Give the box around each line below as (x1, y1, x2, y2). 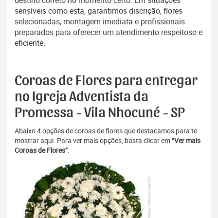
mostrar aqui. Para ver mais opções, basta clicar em (15, 136, 172, 145)
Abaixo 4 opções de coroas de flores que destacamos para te (15, 126, 197, 136)
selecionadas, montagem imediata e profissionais (15, 16, 185, 27)
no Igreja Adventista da (15, 90, 148, 105)
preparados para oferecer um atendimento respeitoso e (15, 27, 202, 38)
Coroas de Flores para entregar (15, 73, 198, 89)
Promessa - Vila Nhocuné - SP (15, 106, 185, 121)
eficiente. (15, 37, 45, 49)
